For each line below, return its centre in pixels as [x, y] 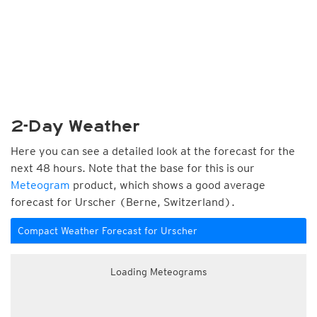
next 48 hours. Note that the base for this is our [133, 168]
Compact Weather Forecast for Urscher [108, 231]
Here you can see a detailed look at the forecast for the [153, 151]
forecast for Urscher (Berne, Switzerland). [123, 202]
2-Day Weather [75, 126]
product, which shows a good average [168, 185]
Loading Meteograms [158, 272]
